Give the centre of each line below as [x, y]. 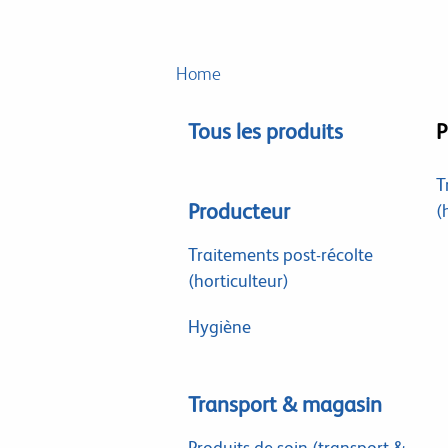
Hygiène [219, 326]
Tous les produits [265, 131]
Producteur [238, 211]
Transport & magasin [284, 404]
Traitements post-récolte [280, 254]
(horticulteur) [238, 280]
